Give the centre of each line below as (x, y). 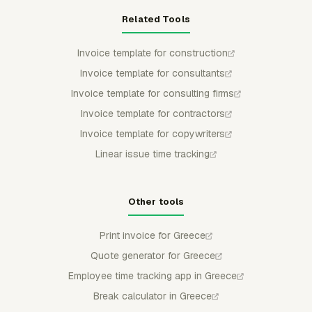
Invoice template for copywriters (153, 134)
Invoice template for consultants (153, 73)
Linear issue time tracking (153, 154)
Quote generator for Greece (153, 256)
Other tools (156, 202)
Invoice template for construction (153, 53)
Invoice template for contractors (153, 114)
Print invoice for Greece (153, 235)
